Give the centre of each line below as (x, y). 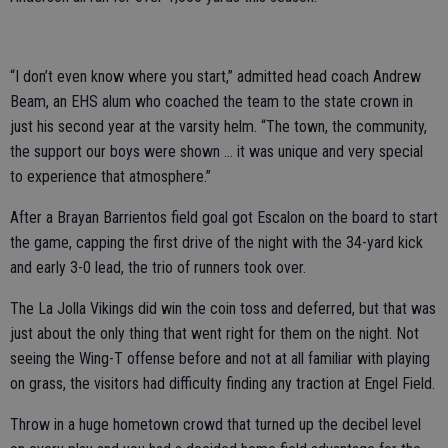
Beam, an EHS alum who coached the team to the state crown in (211, 101)
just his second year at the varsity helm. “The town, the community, (218, 126)
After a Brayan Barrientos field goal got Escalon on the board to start (224, 217)
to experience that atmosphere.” (110, 176)
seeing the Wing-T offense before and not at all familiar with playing (220, 358)
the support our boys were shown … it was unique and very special (216, 151)
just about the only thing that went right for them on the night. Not (214, 333)
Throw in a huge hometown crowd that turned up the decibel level (215, 424)
